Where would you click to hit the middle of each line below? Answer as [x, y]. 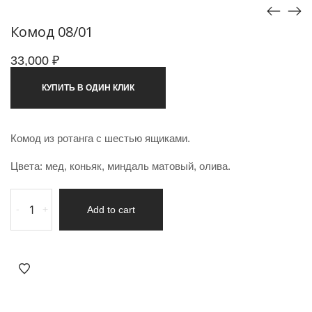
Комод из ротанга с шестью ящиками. [100, 138]
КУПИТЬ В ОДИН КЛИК [88, 87]
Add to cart [111, 209]
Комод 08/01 [52, 31]
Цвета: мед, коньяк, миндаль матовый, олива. [120, 166]
